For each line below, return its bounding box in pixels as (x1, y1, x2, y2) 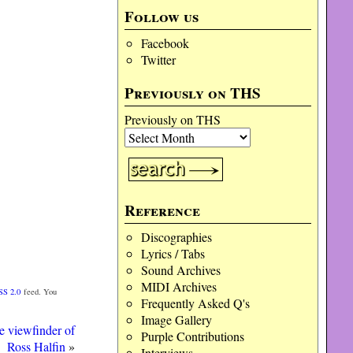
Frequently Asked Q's (140, 295, 250, 311)
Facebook (140, 35, 189, 51)
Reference (124, 199, 201, 221)
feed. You (20, 286, 58, 298)
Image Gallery (140, 311, 212, 328)
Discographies (140, 229, 212, 245)
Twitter (140, 51, 176, 68)
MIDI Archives (140, 278, 217, 295)
